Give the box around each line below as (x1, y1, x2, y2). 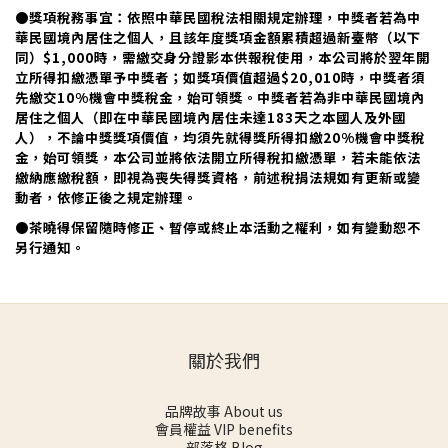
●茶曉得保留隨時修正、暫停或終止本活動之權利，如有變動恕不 (15, 218, 421, 238)
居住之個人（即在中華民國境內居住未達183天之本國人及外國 (15, 108, 406, 128)
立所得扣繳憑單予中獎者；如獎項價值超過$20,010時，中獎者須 (15, 68, 425, 88)
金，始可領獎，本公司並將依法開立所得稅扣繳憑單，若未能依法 (15, 148, 421, 168)
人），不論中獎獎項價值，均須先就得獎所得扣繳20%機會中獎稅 (15, 128, 425, 148)
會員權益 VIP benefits (155, 419, 293, 440)
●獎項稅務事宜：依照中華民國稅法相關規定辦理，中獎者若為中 (15, 8, 421, 28)
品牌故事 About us (165, 401, 283, 422)
